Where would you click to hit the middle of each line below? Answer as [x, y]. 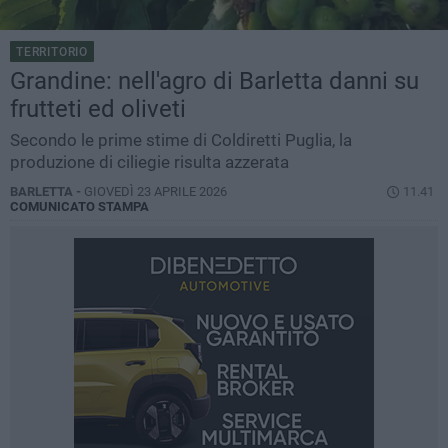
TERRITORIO [52, 52]
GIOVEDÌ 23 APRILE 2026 [155, 192]
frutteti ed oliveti [98, 109]
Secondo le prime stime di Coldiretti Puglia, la [181, 140]
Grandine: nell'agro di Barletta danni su [214, 81]
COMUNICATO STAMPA [79, 207]
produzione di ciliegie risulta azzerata [149, 162]
